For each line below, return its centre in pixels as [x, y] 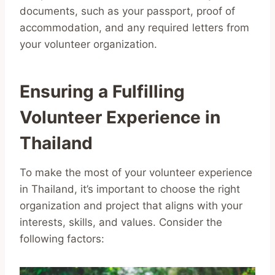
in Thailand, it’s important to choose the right [130, 189]
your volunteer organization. [88, 44]
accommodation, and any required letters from [134, 27]
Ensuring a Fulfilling [102, 91]
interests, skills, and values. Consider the [121, 222]
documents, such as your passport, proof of [127, 11]
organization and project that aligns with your [131, 205]
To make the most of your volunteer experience [136, 172]
